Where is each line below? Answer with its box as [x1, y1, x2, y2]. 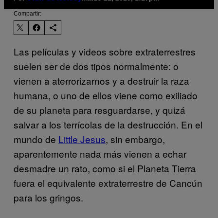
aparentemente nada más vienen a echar [14, 146, 186, 160]
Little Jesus [58, 132, 106, 145]
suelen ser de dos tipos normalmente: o [14, 59, 179, 73]
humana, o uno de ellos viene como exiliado [14, 88, 198, 102]
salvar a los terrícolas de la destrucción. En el [14, 117, 202, 131]
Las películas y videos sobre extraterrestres [14, 44, 196, 58]
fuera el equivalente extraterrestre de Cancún [14, 176, 202, 189]
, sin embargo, [106, 132, 165, 145]
